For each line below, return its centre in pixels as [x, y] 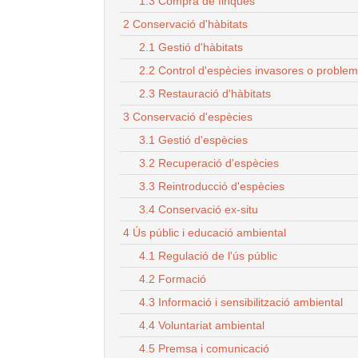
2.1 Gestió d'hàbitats [191, 48]
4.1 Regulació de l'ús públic [208, 256]
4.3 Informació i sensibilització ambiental [241, 302]
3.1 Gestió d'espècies [193, 140]
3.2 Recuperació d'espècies [209, 163]
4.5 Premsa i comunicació [204, 349]
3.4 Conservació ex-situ [199, 210]
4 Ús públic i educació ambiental [205, 233]
